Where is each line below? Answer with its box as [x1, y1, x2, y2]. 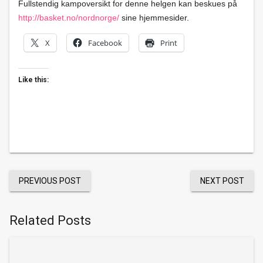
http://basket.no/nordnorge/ [18, 13, 119, 22]
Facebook [88, 38, 122, 48]
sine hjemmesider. [119, 13, 189, 22]
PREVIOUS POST [19, 176, 81, 186]
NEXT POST [200, 176, 244, 186]
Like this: [18, 76, 49, 84]
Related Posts [9, 213, 91, 228]
